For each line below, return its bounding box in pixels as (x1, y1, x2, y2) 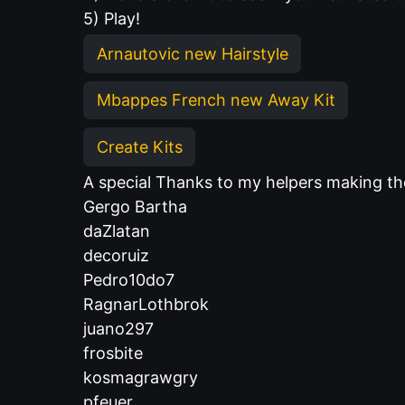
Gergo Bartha (83, 197, 187, 216)
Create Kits (96, 137, 183, 156)
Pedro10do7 (83, 270, 174, 289)
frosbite (83, 344, 143, 363)
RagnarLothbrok (83, 295, 209, 314)
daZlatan (83, 221, 150, 240)
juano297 (83, 319, 154, 338)
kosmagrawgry (83, 368, 198, 387)
